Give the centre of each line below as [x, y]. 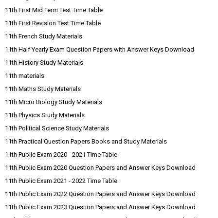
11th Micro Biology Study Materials [54, 102]
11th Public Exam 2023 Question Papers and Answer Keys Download [100, 207]
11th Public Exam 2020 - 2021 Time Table [61, 154]
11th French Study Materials [44, 36]
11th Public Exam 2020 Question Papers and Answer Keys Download [100, 168]
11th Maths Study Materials [43, 89]
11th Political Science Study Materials [57, 128]
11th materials [25, 76]
